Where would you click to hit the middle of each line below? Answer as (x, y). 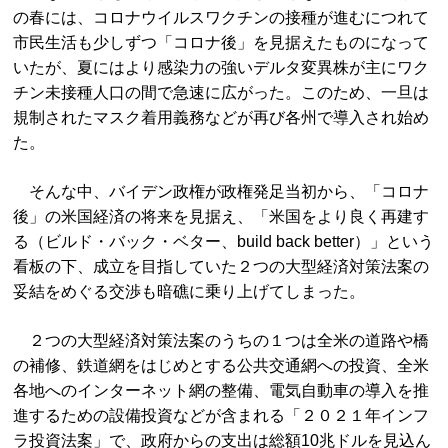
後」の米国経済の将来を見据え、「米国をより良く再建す (221, 216)
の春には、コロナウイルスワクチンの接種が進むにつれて (221, 17)
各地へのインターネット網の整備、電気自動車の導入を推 (221, 390)
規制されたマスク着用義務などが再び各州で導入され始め (221, 117)
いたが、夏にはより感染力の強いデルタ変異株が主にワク (221, 67)
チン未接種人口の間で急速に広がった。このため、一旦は (221, 92)
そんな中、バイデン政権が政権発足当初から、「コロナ (221, 191)
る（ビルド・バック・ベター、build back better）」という (224, 241)
